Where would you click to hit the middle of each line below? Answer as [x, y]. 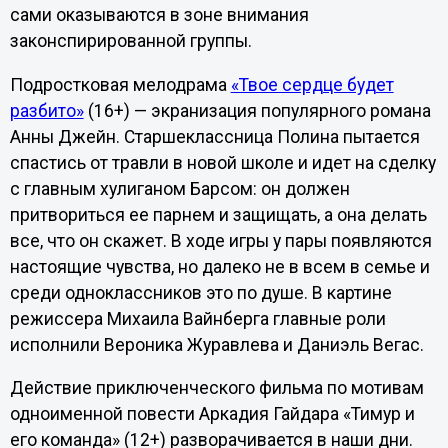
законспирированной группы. [130, 40]
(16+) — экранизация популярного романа [257, 110]
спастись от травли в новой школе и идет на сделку [222, 162]
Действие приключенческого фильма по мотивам [216, 388]
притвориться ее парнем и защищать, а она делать [218, 214]
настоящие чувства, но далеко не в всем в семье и [219, 266]
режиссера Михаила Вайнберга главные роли [197, 318]
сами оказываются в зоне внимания [159, 14]
